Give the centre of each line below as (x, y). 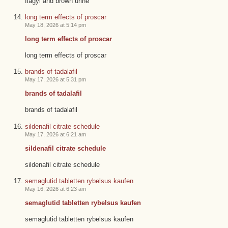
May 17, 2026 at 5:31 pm (55, 80)
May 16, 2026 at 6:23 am (55, 189)
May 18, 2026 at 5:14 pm (55, 25)
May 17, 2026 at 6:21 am (55, 134)
